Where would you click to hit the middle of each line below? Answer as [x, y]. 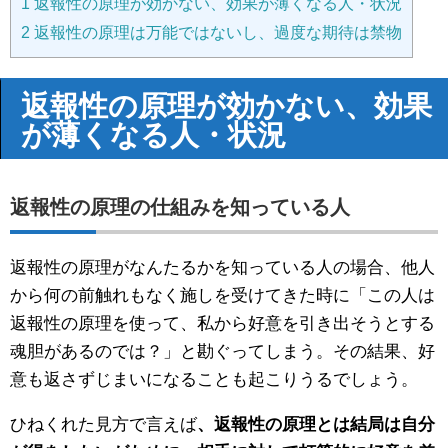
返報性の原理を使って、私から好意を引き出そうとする [222, 324]
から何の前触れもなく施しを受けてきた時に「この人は [222, 296]
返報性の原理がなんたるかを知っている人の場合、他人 [222, 268]
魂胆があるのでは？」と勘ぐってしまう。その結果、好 [222, 352]
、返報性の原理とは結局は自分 [316, 425]
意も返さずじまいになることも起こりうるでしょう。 [214, 380]
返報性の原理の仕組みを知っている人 [180, 207]
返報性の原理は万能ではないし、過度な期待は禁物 [216, 32]
